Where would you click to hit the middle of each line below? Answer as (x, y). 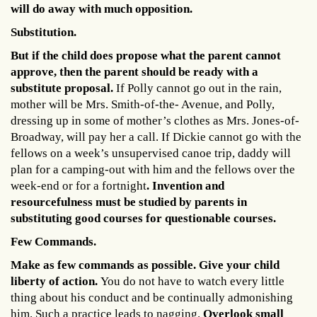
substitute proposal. (63, 88)
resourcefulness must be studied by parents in (129, 202)
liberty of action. (56, 281)
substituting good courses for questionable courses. (143, 218)
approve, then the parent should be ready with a (134, 71)
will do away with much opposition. (102, 8)
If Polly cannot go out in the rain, (199, 88)
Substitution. (45, 32)
